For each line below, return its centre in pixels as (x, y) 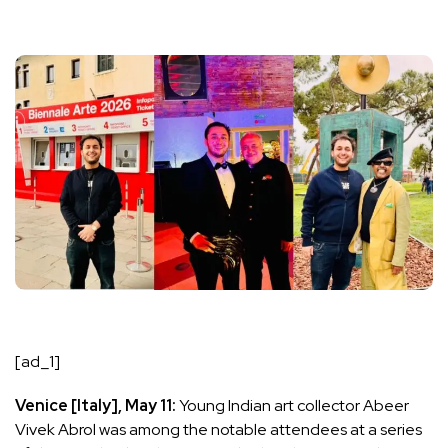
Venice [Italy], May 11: (97, 406)
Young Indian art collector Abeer (294, 406)
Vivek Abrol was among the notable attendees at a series (218, 430)
